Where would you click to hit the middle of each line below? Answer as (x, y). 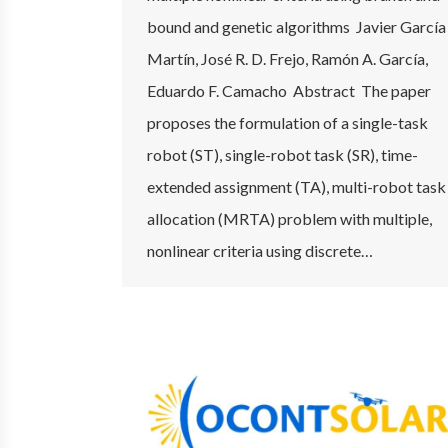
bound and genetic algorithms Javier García (296, 26)
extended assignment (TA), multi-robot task (296, 186)
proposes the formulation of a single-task (287, 122)
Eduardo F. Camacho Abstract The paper (289, 90)
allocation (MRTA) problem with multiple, (289, 218)
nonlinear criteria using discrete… (260, 250)
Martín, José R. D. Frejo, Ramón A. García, (287, 58)
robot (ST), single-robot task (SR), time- (282, 154)
